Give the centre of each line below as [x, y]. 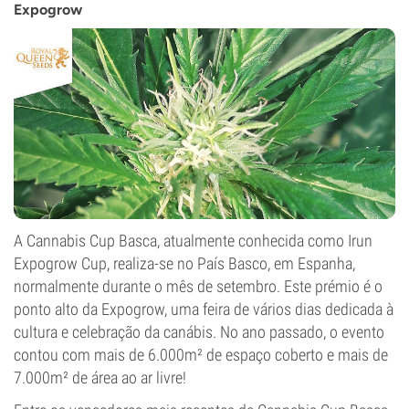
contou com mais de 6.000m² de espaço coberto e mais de [201, 355]
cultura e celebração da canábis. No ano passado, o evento [199, 332]
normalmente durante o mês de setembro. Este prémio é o [198, 286]
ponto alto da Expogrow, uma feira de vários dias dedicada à [204, 309]
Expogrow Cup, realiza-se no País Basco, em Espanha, [184, 263]
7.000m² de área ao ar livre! [100, 378]
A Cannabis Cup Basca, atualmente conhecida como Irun [193, 241]
